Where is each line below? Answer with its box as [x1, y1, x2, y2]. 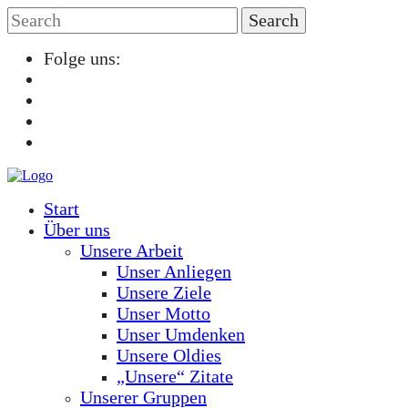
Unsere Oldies [117, 345, 221, 365]
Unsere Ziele [117, 282, 211, 302]
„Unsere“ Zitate [117, 366, 233, 386]
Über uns [44, 219, 110, 240]
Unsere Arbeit [80, 240, 183, 260]
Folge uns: [44, 48, 121, 68]
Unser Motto [117, 303, 210, 323]
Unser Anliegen [117, 261, 231, 281]
